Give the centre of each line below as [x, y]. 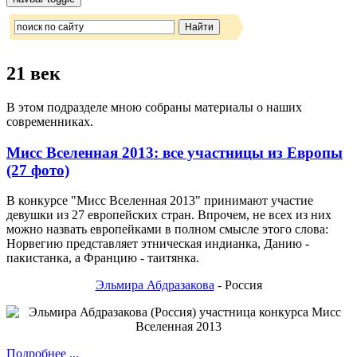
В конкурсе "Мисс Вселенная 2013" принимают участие [160, 201]
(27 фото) [38, 170]
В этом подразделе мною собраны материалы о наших [154, 107]
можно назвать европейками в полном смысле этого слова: [167, 229]
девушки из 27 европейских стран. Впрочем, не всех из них [169, 215]
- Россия [238, 285]
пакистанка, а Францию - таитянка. [103, 258]
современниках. [50, 121]
